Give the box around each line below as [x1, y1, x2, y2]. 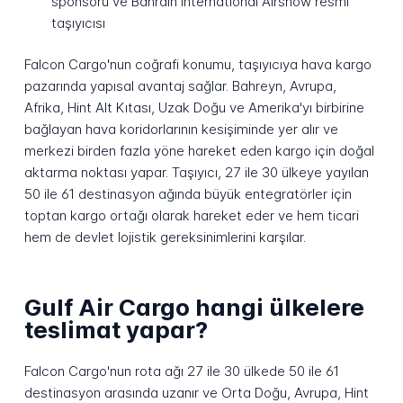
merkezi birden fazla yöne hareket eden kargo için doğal [23, 142, 374, 160]
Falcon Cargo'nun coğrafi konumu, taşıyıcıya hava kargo [23, 56, 372, 74]
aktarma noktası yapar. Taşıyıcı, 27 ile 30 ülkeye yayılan [23, 164, 369, 182]
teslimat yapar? [23, 315, 208, 344]
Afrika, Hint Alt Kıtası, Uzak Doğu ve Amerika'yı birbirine [23, 99, 364, 117]
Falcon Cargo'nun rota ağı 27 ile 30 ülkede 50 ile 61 [23, 363, 339, 381]
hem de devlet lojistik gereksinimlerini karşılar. [23, 228, 306, 246]
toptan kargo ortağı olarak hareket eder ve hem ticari [23, 207, 359, 225]
